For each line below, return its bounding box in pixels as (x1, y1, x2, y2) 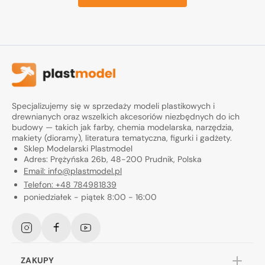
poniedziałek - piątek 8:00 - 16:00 (24, 192, 157, 203)
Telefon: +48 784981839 (24, 179, 117, 190)
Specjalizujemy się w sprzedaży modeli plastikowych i (12, 101, 215, 112)
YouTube (85, 227, 118, 238)
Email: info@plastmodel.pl (24, 166, 122, 177)
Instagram (25, 227, 64, 238)
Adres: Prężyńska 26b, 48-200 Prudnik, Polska (24, 154, 202, 165)
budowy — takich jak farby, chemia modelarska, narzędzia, (12, 122, 234, 133)
